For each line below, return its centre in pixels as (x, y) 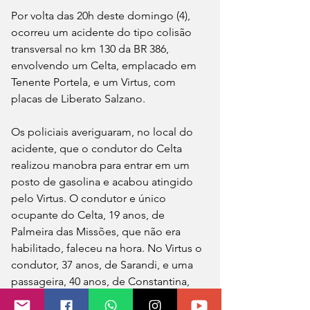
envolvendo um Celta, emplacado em (105, 65)
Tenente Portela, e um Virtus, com (95, 82)
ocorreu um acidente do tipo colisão (103, 32)
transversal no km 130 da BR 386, (91, 48)
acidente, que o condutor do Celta (98, 148)
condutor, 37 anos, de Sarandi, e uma (103, 264)
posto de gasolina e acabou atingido (103, 181)
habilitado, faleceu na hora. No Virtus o (108, 248)
